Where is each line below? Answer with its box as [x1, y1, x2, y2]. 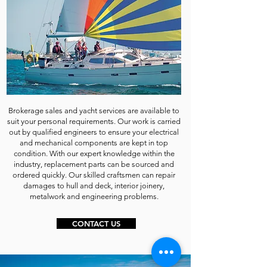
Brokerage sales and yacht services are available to [8, 106, 179, 115]
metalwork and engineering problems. [29, 192, 159, 201]
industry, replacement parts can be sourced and [14, 160, 174, 169]
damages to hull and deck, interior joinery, [23, 181, 164, 190]
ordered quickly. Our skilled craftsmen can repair [13, 170, 175, 179]
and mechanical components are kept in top [20, 138, 168, 147]
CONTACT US [72, 219, 120, 228]
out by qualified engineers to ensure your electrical [9, 128, 179, 136]
